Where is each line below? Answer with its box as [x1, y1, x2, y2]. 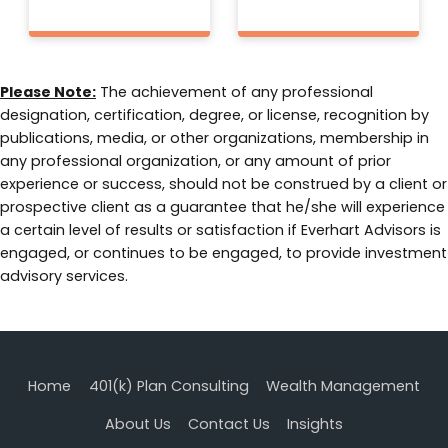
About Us [104, 414, 171, 434]
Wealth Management [265, 376, 420, 397]
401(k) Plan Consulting [88, 376, 249, 397]
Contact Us [188, 414, 270, 434]
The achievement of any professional [96, 81, 373, 102]
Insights [287, 414, 344, 434]
